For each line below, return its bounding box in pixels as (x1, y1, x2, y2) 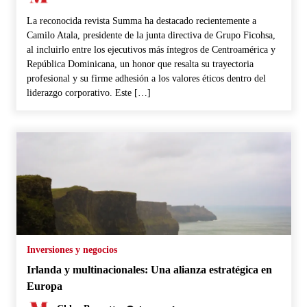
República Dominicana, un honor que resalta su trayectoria (26, 58, 254, 69)
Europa (26, 279, 62, 293)
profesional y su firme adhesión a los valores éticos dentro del (26, 73, 266, 84)
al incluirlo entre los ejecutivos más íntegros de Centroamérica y (26, 44, 275, 55)
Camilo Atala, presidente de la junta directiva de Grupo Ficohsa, (26, 29, 275, 40)
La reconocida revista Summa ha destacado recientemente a (26, 15, 256, 26)
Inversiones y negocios (26, 244, 117, 255)
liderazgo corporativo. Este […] (26, 87, 151, 98)
